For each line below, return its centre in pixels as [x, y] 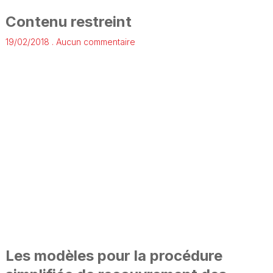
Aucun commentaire [95, 41]
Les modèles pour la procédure [114, 256]
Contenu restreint [69, 21]
